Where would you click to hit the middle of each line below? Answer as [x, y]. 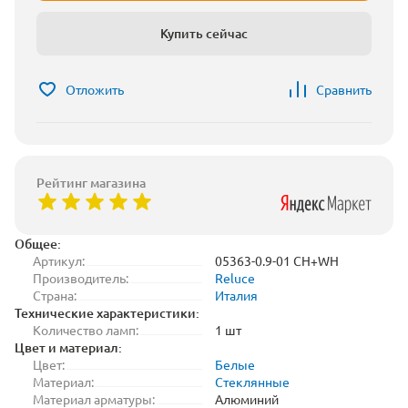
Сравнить [344, 89]
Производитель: [81, 278]
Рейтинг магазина [91, 183]
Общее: [38, 244]
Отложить [95, 89]
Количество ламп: [86, 330]
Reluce [235, 278]
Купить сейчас [204, 33]
